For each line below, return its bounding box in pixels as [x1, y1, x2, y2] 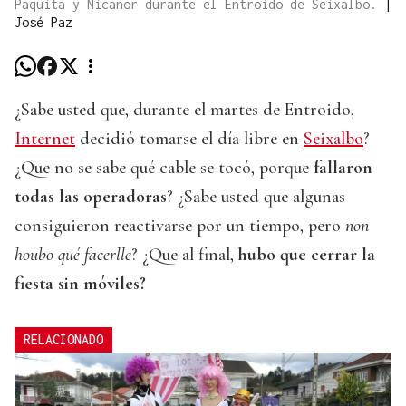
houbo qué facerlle [14, 244, 131, 266]
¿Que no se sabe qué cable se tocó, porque [14, 157, 309, 179]
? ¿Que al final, [131, 244, 238, 266]
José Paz [14, 14, 72, 31]
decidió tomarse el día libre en [75, 128, 304, 150]
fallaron [309, 157, 372, 179]
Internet [14, 128, 75, 150]
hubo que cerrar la [238, 244, 375, 266]
